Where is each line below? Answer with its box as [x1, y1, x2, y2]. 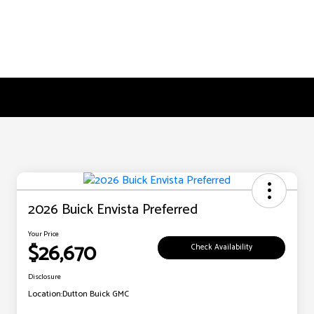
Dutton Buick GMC [62, 287, 129, 301]
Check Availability [191, 240, 252, 254]
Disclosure [28, 271, 61, 283]
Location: [28, 287, 62, 301]
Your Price [28, 228, 59, 240]
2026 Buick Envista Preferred [28, 198, 198, 222]
